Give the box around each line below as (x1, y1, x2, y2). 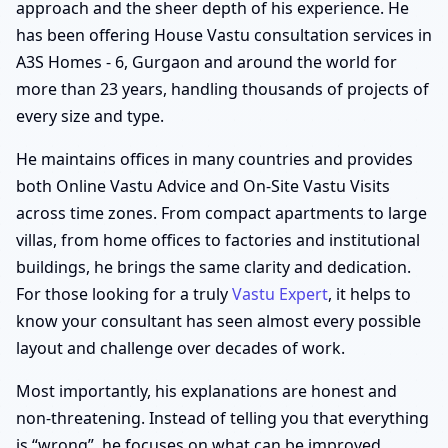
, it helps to (328, 282, 411, 305)
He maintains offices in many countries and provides (16, 147, 413, 170)
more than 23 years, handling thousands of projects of (16, 77, 429, 100)
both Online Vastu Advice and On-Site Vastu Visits (16, 174, 390, 197)
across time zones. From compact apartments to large (16, 201, 427, 224)
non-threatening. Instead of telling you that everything (16, 406, 429, 429)
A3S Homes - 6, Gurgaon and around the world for (16, 50, 397, 73)
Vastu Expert (232, 282, 328, 305)
